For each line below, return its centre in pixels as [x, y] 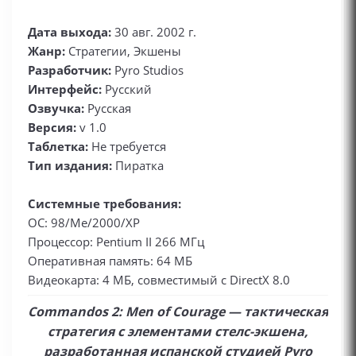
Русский [127, 89]
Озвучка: [58, 108]
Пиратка [139, 165]
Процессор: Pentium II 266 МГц [116, 242]
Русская [109, 108]
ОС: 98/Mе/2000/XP [84, 222]
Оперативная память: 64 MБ [110, 261]
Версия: [54, 127]
